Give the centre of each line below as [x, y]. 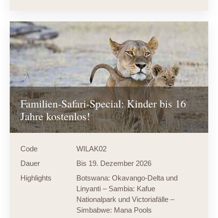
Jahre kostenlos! [55, 116]
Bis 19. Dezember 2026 [114, 163]
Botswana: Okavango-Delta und [127, 178]
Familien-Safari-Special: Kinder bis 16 [103, 103]
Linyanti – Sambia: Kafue [116, 188]
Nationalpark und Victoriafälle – [125, 199]
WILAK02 [91, 148]
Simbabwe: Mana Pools [114, 210]
